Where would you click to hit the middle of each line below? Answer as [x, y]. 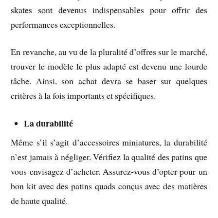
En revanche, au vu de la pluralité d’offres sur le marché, [109, 52]
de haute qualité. [39, 201]
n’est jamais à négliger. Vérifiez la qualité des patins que [109, 157]
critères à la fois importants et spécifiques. [83, 96]
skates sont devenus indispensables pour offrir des [109, 9]
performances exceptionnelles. [63, 24]
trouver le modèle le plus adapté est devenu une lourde [109, 66]
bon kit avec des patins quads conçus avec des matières [109, 186]
